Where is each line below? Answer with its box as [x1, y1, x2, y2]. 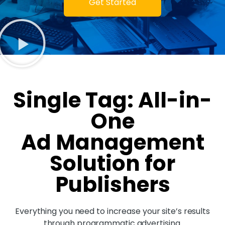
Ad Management [21, 128, 204, 158]
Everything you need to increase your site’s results [15, 205, 210, 217]
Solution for [50, 149, 175, 179]
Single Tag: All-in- [13, 85, 212, 116]
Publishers [55, 170, 170, 200]
